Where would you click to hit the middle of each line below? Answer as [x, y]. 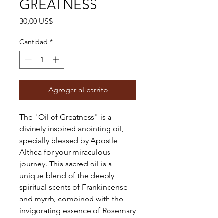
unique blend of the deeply [67, 176]
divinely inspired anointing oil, [72, 129]
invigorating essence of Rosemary [78, 211]
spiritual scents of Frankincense [73, 187]
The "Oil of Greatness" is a [65, 117]
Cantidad [34, 42]
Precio [63, 21]
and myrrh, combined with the [71, 199]
